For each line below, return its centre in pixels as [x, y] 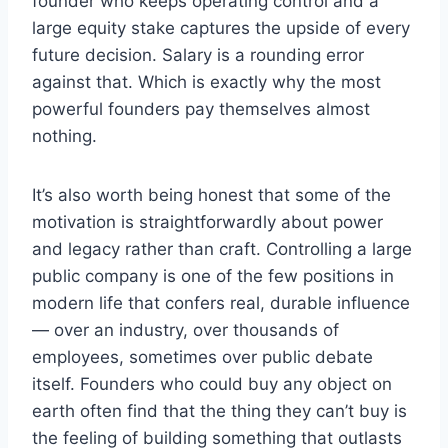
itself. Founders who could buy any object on [212, 384]
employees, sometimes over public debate [202, 357]
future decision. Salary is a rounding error [198, 55]
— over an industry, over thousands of [185, 330]
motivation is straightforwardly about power [207, 222]
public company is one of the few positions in [213, 276]
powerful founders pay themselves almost [201, 109]
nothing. [64, 136]
